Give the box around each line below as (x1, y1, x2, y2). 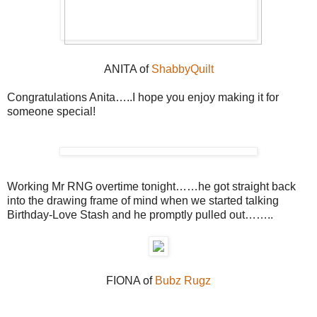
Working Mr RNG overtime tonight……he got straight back (7, 180, 296, 192)
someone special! (7, 105, 96, 117)
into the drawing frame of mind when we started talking (7, 194, 279, 207)
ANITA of (103, 62, 151, 75)
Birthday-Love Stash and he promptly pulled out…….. (7, 208, 273, 221)
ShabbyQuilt (151, 62, 214, 75)
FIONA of (106, 274, 155, 287)
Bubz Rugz (155, 274, 211, 287)
